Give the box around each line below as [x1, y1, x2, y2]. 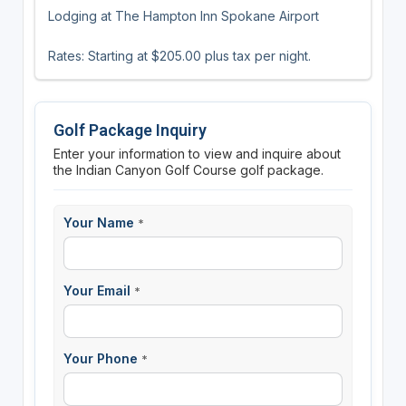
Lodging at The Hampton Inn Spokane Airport [47, 7, 319, 24]
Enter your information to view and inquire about [53, 145, 341, 161]
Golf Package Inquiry [53, 120, 207, 140]
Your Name [63, 214, 138, 230]
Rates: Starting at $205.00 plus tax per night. [47, 47, 311, 63]
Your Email [63, 282, 134, 298]
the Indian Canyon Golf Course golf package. [53, 161, 324, 178]
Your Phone [63, 350, 141, 366]
